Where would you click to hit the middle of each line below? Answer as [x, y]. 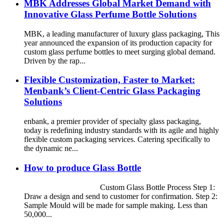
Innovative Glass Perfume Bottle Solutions [110, 14]
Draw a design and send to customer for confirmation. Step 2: [121, 196]
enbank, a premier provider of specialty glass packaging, [112, 121]
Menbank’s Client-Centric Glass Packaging [112, 91]
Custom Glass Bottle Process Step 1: [119, 187]
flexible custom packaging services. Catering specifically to [117, 139]
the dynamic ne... [51, 148]
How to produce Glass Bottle [82, 167]
